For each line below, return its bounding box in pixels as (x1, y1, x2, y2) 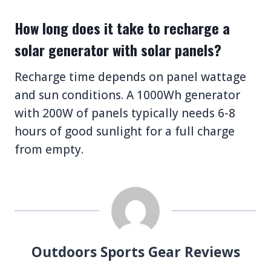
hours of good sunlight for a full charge (15, 123, 235, 139)
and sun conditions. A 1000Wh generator (15, 87, 240, 103)
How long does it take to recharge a (15, 16, 230, 39)
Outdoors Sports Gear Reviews (31, 242, 240, 261)
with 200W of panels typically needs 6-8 (15, 105, 235, 121)
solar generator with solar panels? (15, 38, 221, 60)
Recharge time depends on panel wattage (15, 68, 246, 85)
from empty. (15, 141, 83, 157)
